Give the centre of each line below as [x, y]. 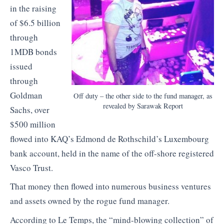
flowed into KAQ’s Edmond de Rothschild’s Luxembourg [109, 138]
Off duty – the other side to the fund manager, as [143, 95]
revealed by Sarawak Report [143, 105]
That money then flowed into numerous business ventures [110, 186]
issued [21, 66]
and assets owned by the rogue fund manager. [90, 201]
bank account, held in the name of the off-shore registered [112, 153]
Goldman [26, 95]
